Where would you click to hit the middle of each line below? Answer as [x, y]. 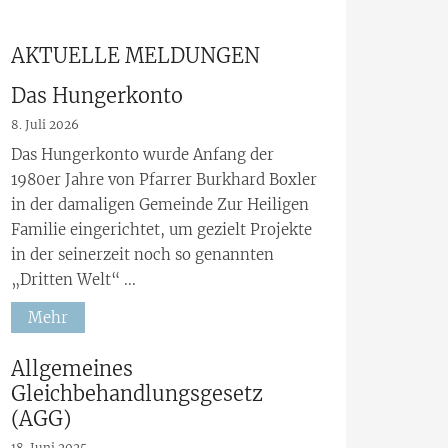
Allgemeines [72, 368]
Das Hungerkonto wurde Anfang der [142, 155]
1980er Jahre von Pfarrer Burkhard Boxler [164, 180]
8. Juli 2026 [45, 125]
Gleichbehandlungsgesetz [137, 393]
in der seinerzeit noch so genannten [142, 255]
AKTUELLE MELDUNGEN [135, 56]
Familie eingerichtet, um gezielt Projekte [161, 230]
